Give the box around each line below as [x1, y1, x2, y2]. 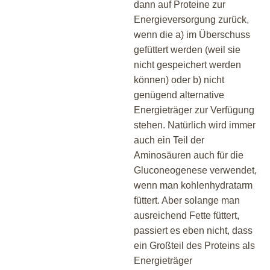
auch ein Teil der [134, 134, 204, 145]
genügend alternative [134, 89, 224, 100]
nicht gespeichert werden [134, 59, 241, 70]
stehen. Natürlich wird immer [134, 119, 256, 130]
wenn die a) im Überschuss [134, 29, 250, 40]
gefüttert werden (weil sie [134, 44, 240, 55]
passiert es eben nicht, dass [134, 225, 253, 236]
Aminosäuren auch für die [134, 149, 243, 160]
